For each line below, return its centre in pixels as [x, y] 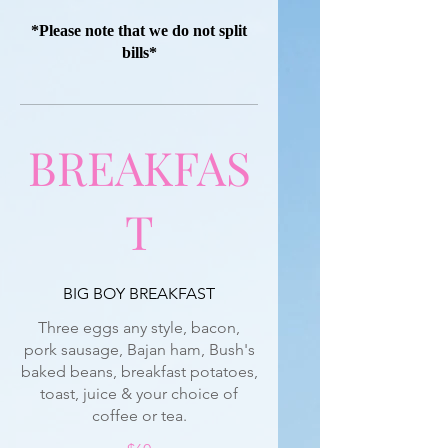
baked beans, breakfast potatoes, [139, 371]
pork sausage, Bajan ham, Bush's [139, 349]
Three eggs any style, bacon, [139, 327]
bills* [139, 52]
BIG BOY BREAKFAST [139, 293]
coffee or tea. [139, 415]
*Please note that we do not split [139, 30]
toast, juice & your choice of [139, 393]
